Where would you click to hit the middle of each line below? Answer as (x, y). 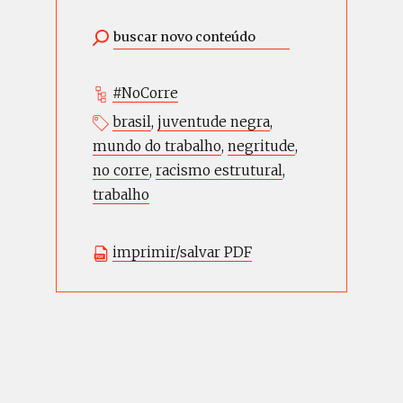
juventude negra (214, 122)
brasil (132, 122)
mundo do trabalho (157, 147)
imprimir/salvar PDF (182, 253)
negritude (261, 147)
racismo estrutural (219, 171)
